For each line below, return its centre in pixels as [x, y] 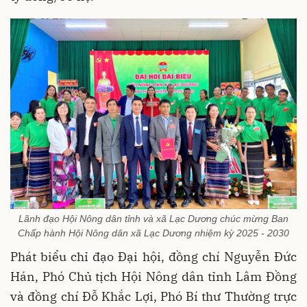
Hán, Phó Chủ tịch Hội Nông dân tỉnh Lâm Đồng [153, 276]
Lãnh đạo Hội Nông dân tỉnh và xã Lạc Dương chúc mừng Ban [153, 218]
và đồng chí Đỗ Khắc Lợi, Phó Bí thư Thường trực [153, 296]
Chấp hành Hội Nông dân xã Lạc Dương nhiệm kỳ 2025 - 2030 [153, 233]
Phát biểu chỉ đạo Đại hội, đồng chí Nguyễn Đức [153, 256]
